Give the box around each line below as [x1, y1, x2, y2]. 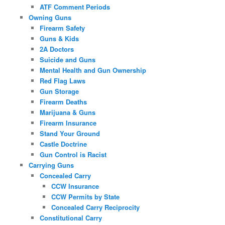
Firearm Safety [40, 23, 85, 33]
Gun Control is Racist [40, 149, 107, 159]
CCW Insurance [51, 181, 99, 191]
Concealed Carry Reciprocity [51, 202, 140, 212]
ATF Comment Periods [40, 2, 110, 12]
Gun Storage [40, 86, 79, 96]
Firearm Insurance [40, 118, 97, 128]
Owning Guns [28, 12, 71, 22]
